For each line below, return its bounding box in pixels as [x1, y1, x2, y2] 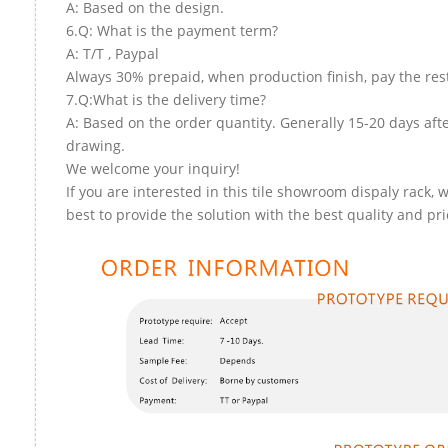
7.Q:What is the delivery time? [66, 89, 266, 109]
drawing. [66, 135, 125, 155]
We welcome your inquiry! [66, 158, 240, 178]
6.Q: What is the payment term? [66, 20, 278, 40]
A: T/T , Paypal [66, 43, 159, 63]
